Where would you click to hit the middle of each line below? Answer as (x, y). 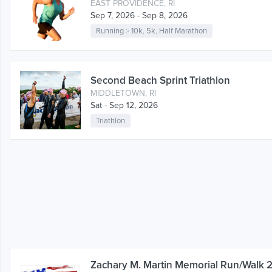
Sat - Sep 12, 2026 (124, 106)
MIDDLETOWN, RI (123, 93)
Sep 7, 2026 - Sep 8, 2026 (139, 16)
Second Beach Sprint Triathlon (160, 81)
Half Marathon (183, 31)
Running (110, 31)
